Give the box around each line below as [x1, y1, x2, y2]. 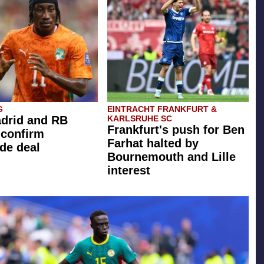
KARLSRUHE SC [107, 114, 172, 124]
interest [107, 164, 150, 177]
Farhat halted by [107, 137, 199, 150]
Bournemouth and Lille [107, 150, 236, 164]
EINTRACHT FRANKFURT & [107, 104, 217, 114]
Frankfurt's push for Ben [107, 123, 245, 137]
